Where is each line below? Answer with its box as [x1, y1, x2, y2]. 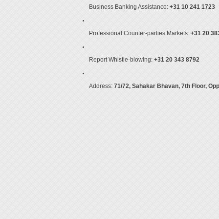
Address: [88, 83, 114, 89]
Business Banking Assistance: [88, 3, 170, 10]
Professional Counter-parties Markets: [88, 30, 191, 36]
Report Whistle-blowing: [88, 56, 154, 63]
